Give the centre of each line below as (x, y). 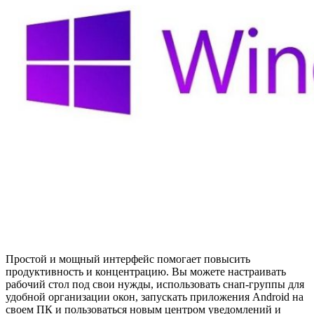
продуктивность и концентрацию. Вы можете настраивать (146, 272)
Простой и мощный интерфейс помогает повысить (128, 259)
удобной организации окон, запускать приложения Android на (155, 297)
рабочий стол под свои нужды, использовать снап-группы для (155, 285)
